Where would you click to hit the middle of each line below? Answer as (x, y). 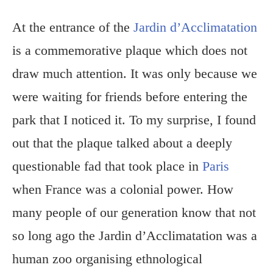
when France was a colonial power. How (123, 190)
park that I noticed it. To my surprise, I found (134, 120)
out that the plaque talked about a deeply (122, 143)
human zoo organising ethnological (107, 259)
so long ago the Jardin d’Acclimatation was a (135, 236)
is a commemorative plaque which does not (130, 51)
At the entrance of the (73, 27)
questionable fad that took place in (107, 166)
